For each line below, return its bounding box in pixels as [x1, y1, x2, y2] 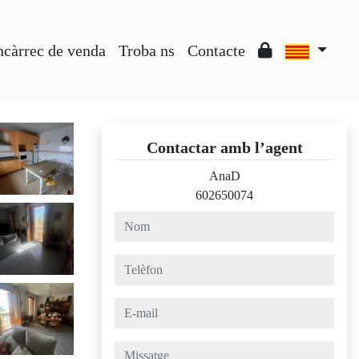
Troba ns [118, 42, 175, 59]
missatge [114, 343, 157, 357]
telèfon [114, 256, 148, 270]
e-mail [114, 300, 145, 313]
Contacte [187, 42, 245, 59]
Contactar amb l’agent [146, 139, 303, 156]
